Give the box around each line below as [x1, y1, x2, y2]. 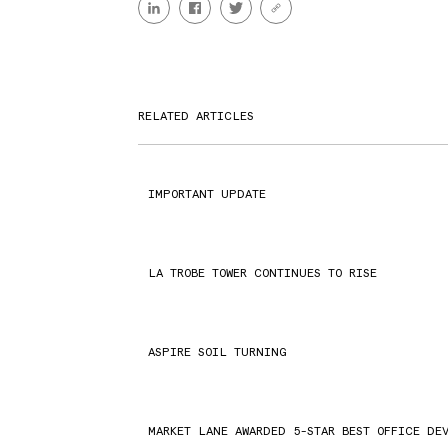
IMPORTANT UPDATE [148, 186, 267, 201]
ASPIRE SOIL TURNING [148, 344, 287, 359]
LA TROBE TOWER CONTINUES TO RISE [148, 265, 378, 280]
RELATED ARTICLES [138, 108, 255, 123]
